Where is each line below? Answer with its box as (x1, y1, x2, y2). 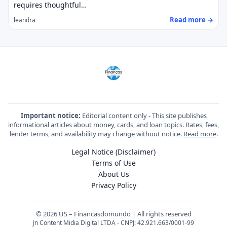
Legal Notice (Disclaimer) (71, 147, 156, 157)
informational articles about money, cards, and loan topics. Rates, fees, (8, 120, 219, 129)
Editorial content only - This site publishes (80, 111, 207, 120)
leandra (14, 15, 35, 24)
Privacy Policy (91, 180, 136, 190)
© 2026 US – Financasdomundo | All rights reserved (35, 209, 192, 218)
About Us (98, 169, 129, 179)
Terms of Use (91, 158, 136, 168)
